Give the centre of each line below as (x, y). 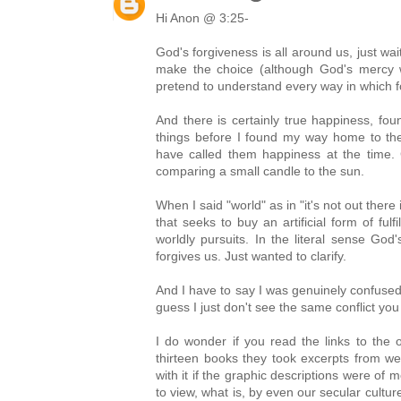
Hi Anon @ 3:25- (202, 18)
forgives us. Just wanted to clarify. (251, 256)
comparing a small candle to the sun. (260, 171)
